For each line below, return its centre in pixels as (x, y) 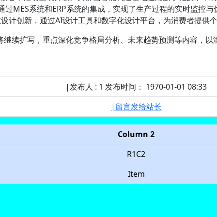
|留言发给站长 (136, 107)
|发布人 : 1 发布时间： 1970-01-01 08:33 (136, 87)
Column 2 (136, 134)
